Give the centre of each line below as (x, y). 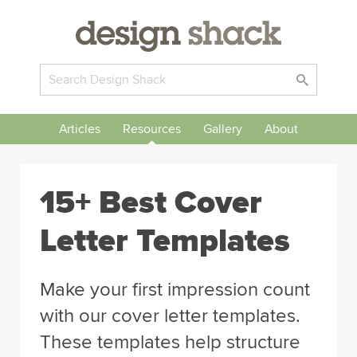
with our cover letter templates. (170, 316)
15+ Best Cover (151, 203)
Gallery (223, 129)
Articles (80, 129)
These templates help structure (170, 342)
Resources (152, 129)
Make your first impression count (175, 290)
